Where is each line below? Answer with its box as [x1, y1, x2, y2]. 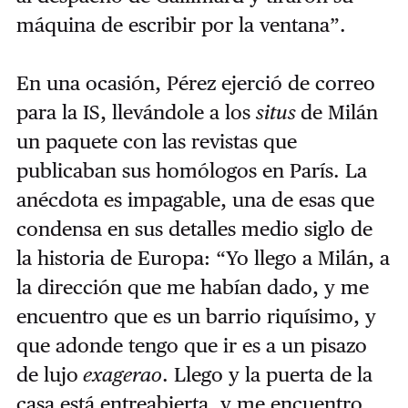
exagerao [77, 362, 162, 387]
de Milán [300, 100, 378, 125]
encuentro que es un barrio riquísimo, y [15, 304, 376, 329]
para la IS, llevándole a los [15, 100, 256, 125]
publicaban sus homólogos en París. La [15, 158, 367, 183]
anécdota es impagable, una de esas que [15, 188, 374, 212]
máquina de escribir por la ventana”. [15, 13, 346, 37]
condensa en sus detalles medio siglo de [15, 217, 372, 241]
